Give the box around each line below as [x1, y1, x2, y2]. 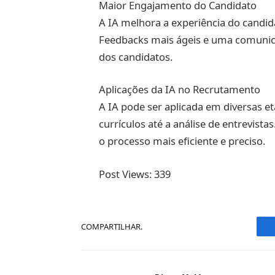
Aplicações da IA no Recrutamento [98, 82, 260, 97]
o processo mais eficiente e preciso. [98, 134, 265, 149]
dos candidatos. [98, 49, 172, 64]
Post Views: [98, 167, 152, 181]
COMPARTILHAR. [81, 220, 142, 232]
